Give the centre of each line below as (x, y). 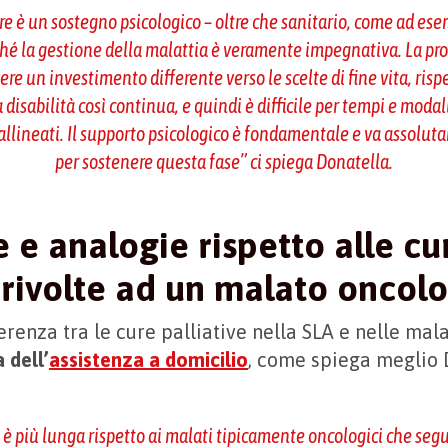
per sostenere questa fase (147, 161)
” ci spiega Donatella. (316, 161)
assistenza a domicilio (149, 359)
